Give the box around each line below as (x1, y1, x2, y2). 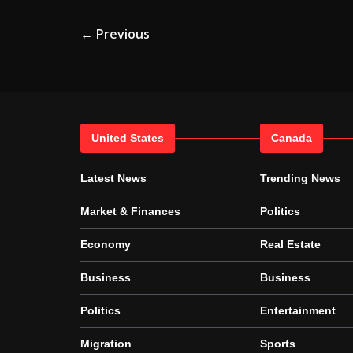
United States (91, 132, 164, 144)
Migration (80, 337, 132, 350)
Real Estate (260, 238, 321, 251)
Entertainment (260, 304, 336, 317)
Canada (271, 132, 312, 144)
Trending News (260, 172, 340, 184)
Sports (260, 337, 295, 350)
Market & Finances (80, 205, 180, 217)
